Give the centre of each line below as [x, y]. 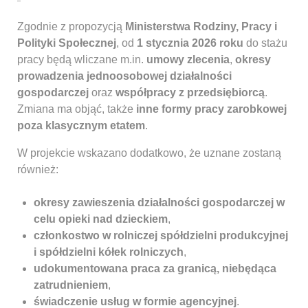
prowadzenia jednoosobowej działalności [124, 76]
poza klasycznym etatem [81, 125]
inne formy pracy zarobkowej [211, 109]
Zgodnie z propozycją [71, 26]
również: [38, 169]
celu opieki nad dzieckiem [101, 219]
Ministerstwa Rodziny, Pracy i [201, 26]
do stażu [265, 43]
